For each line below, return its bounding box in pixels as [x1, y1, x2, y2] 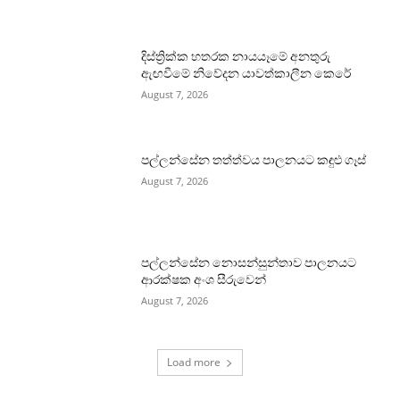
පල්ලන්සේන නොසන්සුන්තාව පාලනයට [141, 255, 357, 271]
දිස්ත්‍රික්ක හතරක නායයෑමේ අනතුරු [141, 49, 331, 64]
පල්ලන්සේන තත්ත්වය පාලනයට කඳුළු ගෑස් [141, 152, 367, 167]
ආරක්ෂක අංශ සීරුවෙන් [141, 272, 267, 287]
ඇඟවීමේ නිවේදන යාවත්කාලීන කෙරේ [141, 66, 352, 81]
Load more [167, 354, 221, 371]
